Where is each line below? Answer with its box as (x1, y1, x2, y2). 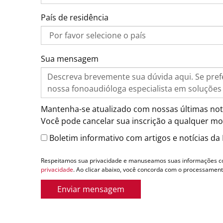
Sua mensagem (41, 53, 99, 64)
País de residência (41, 11, 109, 23)
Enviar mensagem (57, 183, 124, 195)
